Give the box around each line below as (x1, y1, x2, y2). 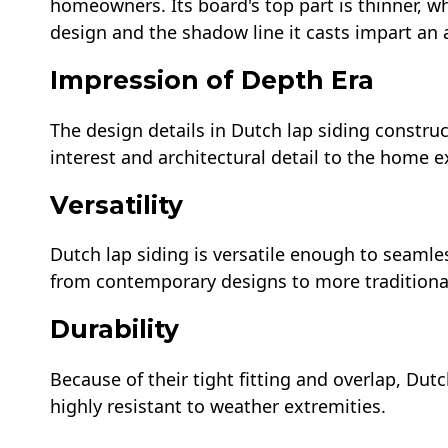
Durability (50, 314, 179, 345)
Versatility (50, 189, 183, 220)
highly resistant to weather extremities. (50, 394, 386, 419)
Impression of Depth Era (50, 65, 374, 96)
